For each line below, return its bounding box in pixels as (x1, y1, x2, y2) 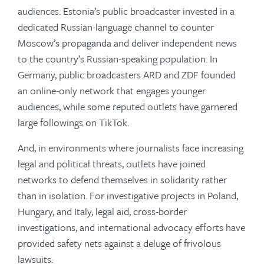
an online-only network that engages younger (18, 83, 206, 98)
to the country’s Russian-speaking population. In (18, 51, 217, 66)
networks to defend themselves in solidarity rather (18, 172, 227, 187)
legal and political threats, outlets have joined (18, 156, 206, 171)
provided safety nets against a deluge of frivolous (18, 236, 221, 250)
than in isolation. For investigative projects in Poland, (18, 188, 238, 203)
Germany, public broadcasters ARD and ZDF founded (18, 67, 236, 82)
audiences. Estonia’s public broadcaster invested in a (18, 4, 235, 18)
